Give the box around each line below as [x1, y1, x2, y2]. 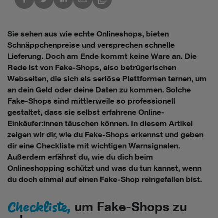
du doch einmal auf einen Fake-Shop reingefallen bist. [7, 174, 202, 184]
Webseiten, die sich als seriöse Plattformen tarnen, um [7, 73, 207, 84]
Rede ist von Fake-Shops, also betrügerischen [7, 62, 176, 73]
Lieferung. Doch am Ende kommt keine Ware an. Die [7, 51, 197, 61]
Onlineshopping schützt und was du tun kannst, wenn [7, 163, 201, 173]
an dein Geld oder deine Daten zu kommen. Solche [7, 85, 191, 95]
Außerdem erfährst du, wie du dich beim [7, 152, 153, 162]
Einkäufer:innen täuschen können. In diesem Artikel [7, 118, 193, 128]
